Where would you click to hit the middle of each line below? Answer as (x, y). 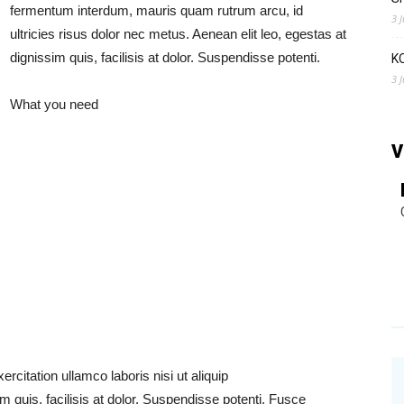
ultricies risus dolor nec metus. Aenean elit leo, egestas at (178, 34)
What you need (54, 104)
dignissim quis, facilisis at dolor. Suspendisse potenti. (165, 57)
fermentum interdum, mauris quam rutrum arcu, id (156, 10)
